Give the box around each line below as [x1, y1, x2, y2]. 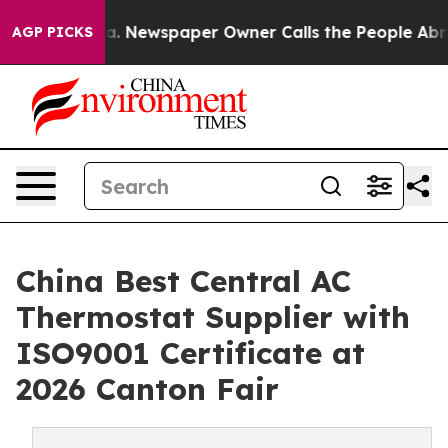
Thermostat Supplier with [16, 298, 410, 336]
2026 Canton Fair [16, 370, 279, 408]
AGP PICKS [12, 23, 93, 41]
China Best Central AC [16, 262, 351, 300]
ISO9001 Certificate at [16, 334, 365, 372]
